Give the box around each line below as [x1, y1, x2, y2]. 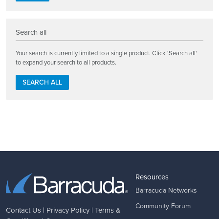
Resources [135, 172, 169, 183]
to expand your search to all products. [16, 57, 116, 67]
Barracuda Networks [135, 185, 197, 196]
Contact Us [6, 204, 41, 216]
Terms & [95, 204, 121, 216]
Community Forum [135, 201, 191, 212]
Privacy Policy [46, 204, 89, 216]
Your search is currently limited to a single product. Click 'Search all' [16, 48, 197, 58]
